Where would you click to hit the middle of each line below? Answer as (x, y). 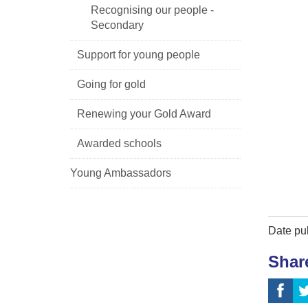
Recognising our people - (152, 10)
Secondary (117, 25)
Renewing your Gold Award (144, 113)
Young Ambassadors (121, 173)
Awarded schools (119, 143)
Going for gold (111, 84)
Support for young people (139, 54)
